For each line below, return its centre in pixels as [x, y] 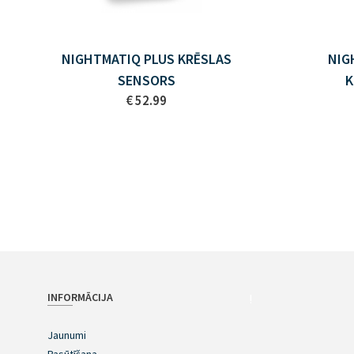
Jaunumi [66, 335]
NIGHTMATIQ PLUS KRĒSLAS [146, 59]
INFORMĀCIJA [80, 298]
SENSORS [146, 80]
